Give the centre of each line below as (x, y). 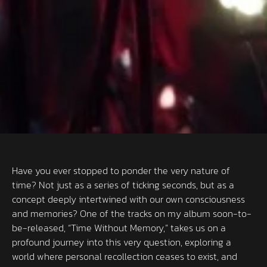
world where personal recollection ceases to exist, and (125, 256)
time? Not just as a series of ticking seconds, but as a (123, 184)
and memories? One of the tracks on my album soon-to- (132, 213)
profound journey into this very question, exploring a (122, 242)
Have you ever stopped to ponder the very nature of (121, 170)
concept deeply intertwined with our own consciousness (128, 199)
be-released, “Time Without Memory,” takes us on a (119, 227)
